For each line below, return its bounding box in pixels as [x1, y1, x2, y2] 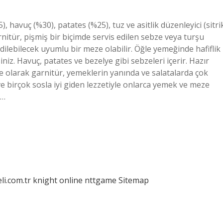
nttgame [85, 175, 116, 186]
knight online [33, 175, 83, 186]
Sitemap [118, 175, 149, 186]
